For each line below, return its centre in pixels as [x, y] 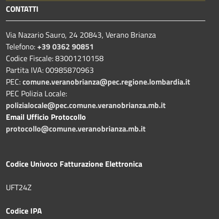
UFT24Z [19, 187]
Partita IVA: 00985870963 [50, 70]
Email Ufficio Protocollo [46, 117]
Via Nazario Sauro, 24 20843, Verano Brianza [81, 34]
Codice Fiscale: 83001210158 [55, 58]
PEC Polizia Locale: [36, 93]
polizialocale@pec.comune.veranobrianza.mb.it [86, 105]
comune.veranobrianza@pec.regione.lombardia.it [106, 81]
